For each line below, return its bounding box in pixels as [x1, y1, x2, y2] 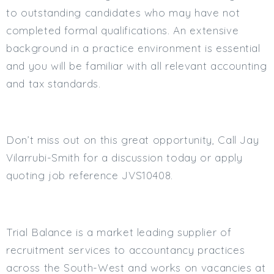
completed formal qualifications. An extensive [6, 24, 239, 37]
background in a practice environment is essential [6, 42, 261, 55]
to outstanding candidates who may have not [6, 6, 240, 20]
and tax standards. [6, 77, 101, 91]
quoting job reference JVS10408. [6, 169, 174, 182]
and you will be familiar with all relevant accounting [6, 59, 267, 73]
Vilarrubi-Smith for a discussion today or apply [6, 151, 243, 165]
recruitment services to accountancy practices [6, 243, 245, 256]
